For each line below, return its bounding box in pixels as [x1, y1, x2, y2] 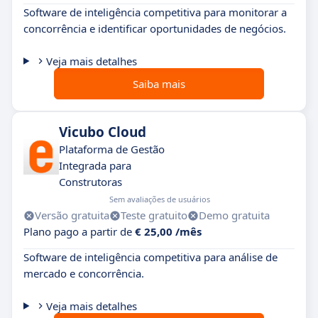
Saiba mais [133, 77, 185, 91]
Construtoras [59, 175, 122, 189]
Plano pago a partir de [23, 224, 135, 238]
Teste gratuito [121, 208, 187, 222]
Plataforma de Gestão [59, 142, 165, 156]
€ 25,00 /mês [135, 224, 202, 238]
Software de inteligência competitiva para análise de [23, 250, 278, 264]
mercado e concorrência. [23, 266, 144, 280]
